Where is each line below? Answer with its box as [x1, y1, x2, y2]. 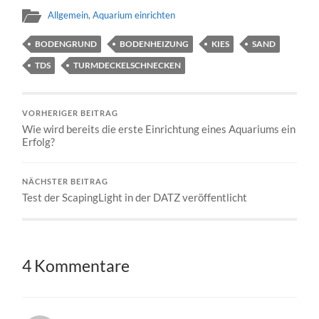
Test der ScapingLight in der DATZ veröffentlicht [22, 190, 248, 204]
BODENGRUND [35, 38, 98, 49]
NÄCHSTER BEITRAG [22, 177, 109, 186]
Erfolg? [22, 135, 56, 148]
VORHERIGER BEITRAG [22, 108, 119, 117]
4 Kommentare [22, 256, 130, 276]
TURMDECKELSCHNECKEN [73, 59, 182, 70]
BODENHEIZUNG [120, 38, 189, 49]
